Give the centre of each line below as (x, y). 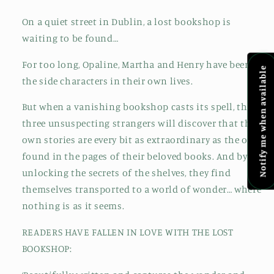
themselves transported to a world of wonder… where (142, 190)
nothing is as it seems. (73, 206)
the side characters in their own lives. (107, 81)
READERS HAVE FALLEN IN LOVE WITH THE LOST (128, 232)
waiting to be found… (70, 38)
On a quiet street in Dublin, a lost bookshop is (126, 21)
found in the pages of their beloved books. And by (135, 157)
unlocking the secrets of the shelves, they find (126, 173)
